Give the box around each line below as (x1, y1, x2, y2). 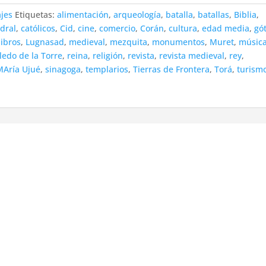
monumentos (152, 36, 205, 47)
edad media (202, 23, 250, 34)
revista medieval (159, 50, 225, 61)
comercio (99, 23, 136, 34)
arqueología (113, 9, 161, 20)
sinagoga (45, 64, 81, 75)
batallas (198, 9, 230, 20)
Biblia (234, 9, 257, 20)
